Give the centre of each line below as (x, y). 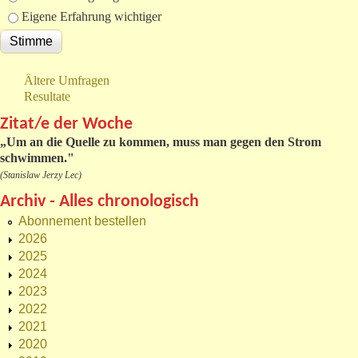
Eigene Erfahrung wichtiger (91, 17)
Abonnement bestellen (82, 221)
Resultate (47, 97)
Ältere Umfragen (67, 81)
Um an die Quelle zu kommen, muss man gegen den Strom (164, 142)
